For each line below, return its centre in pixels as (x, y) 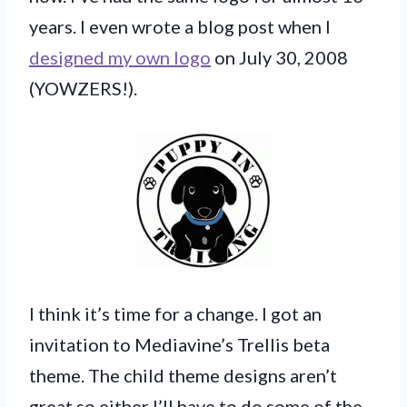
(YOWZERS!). (83, 88)
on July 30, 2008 (279, 57)
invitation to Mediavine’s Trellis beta (179, 344)
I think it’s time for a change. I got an (175, 313)
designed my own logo (120, 57)
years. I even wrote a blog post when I (180, 26)
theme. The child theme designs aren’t (183, 375)
